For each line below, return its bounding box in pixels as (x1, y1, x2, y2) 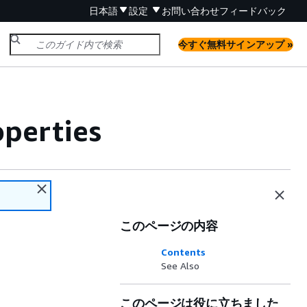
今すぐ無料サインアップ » (178, 38, 293, 50)
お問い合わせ (162, 5, 219, 16)
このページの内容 (120, 218, 218, 233)
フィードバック (219, 5, 286, 16)
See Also (161, 260, 200, 271)
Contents (161, 246, 206, 258)
